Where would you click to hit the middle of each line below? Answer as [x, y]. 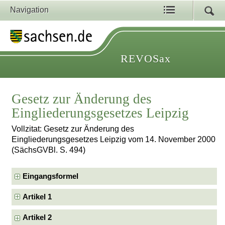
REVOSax [146, 59]
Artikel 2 [37, 218]
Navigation [29, 10]
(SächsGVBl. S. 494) [49, 150]
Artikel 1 [37, 197]
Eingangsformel [51, 176]
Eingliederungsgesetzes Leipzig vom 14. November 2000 [114, 140]
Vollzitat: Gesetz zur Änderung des [73, 129]
